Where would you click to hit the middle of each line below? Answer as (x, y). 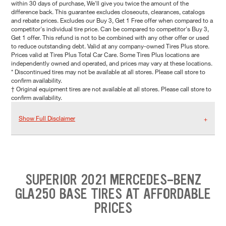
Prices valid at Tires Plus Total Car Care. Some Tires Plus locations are (105, 55)
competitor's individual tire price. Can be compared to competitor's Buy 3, (110, 29)
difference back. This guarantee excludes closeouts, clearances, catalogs (108, 12)
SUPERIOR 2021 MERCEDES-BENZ (113, 180)
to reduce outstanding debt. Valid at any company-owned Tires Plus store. (110, 46)
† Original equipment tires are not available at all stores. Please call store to (111, 89)
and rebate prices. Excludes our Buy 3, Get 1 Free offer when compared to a (112, 20)
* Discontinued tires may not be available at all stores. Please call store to (108, 72)
